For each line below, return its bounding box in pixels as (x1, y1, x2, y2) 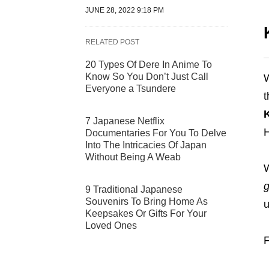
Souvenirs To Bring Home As (85, 196, 208, 207)
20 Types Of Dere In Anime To (85, 59, 212, 70)
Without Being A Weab (85, 152, 181, 163)
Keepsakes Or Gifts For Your (85, 208, 207, 219)
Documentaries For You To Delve (85, 128, 226, 139)
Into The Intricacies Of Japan (85, 140, 207, 151)
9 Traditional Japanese (85, 184, 183, 195)
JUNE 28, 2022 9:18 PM (85, 6, 164, 15)
